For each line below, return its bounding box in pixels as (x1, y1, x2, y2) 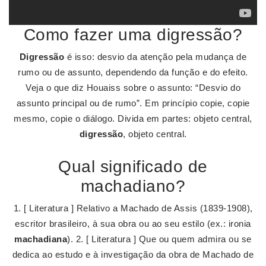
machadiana (14, 234, 68, 244)
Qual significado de (58, 157, 208, 176)
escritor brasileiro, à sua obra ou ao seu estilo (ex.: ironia (15, 218, 251, 229)
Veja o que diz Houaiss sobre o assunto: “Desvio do (26, 83, 240, 93)
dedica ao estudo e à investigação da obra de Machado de (12, 249, 254, 259)
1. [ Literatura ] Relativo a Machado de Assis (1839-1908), (13, 203, 253, 213)
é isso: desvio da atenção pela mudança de (64, 52, 247, 62)
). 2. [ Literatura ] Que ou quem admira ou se (67, 234, 252, 244)
